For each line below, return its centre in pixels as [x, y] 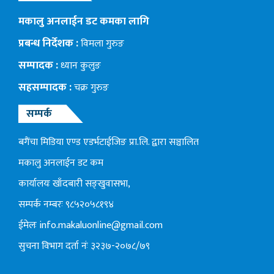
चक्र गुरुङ [90, 88]
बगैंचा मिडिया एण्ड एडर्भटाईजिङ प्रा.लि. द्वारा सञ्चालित [109, 143]
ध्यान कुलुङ [80, 66]
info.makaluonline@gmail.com [101, 226]
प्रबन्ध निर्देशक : [48, 43]
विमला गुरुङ [101, 44]
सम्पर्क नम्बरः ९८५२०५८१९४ [66, 205]
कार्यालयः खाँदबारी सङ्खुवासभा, [74, 184]
